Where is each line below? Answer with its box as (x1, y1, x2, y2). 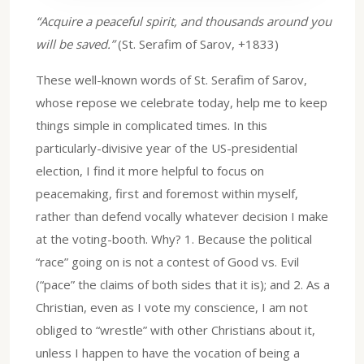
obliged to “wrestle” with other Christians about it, (36, 321, 315, 338)
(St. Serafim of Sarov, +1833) (118, 35, 279, 52)
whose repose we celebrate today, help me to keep (36, 93, 327, 110)
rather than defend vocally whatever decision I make (36, 207, 328, 224)
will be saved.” (36, 35, 118, 52)
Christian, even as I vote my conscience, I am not (36, 298, 308, 315)
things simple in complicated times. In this (36, 116, 267, 133)
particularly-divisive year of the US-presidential (36, 139, 297, 156)
